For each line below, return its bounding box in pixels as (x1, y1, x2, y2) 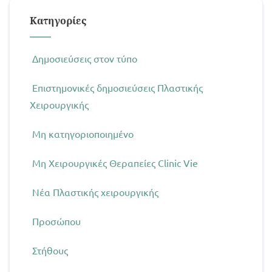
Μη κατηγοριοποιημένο (32, 127, 134, 140)
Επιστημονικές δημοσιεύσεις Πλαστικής (32, 81, 203, 93)
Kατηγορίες (30, 13, 87, 27)
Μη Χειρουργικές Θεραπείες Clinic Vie (32, 156, 199, 169)
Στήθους (32, 243, 69, 256)
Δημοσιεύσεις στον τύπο (32, 52, 138, 64)
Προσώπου (32, 214, 81, 227)
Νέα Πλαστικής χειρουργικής (32, 185, 159, 198)
